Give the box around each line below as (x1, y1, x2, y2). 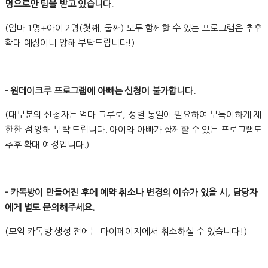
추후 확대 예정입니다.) (5, 140, 90, 150)
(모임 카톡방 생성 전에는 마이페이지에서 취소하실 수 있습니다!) (5, 227, 247, 236)
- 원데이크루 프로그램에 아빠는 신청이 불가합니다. (5, 86, 196, 96)
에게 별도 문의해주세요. (5, 203, 95, 212)
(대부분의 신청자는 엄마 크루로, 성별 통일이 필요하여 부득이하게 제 (5, 110, 262, 120)
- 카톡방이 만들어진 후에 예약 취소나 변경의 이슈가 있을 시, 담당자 (5, 188, 258, 197)
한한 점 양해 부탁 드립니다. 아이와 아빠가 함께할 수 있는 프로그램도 (5, 125, 263, 135)
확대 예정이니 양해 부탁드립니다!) (5, 38, 135, 48)
